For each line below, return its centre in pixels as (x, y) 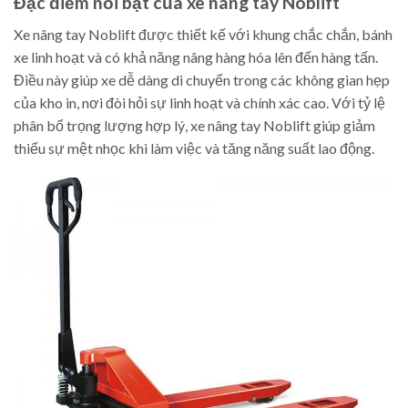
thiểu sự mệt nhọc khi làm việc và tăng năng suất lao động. (194, 148)
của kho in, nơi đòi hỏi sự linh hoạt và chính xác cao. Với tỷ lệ (199, 102)
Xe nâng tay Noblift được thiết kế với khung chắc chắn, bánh (203, 34)
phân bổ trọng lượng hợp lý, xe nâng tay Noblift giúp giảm (194, 125)
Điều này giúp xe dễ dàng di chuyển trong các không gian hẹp (202, 79)
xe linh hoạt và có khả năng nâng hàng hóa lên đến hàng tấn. (196, 56)
